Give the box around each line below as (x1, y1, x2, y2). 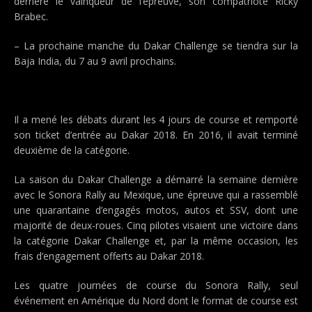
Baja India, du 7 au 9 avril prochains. (14, 54, 176, 68)
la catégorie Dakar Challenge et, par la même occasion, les (14, 234, 298, 247)
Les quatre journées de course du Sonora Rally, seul (14, 279, 298, 292)
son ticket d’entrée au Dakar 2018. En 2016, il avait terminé (14, 128, 298, 141)
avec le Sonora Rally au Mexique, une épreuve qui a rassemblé (14, 188, 298, 201)
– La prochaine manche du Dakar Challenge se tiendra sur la (14, 39, 298, 52)
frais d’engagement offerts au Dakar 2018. (14, 249, 204, 263)
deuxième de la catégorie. (14, 143, 130, 157)
